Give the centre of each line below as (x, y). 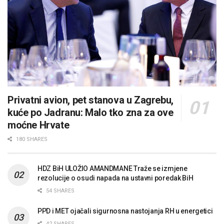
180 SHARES (31, 139)
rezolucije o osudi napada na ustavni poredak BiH (115, 178)
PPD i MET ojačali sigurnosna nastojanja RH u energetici (125, 211)
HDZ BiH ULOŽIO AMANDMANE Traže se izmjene (112, 168)
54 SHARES (59, 190)
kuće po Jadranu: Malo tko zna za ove (90, 112)
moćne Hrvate (38, 125)
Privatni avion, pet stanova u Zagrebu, (90, 100)
